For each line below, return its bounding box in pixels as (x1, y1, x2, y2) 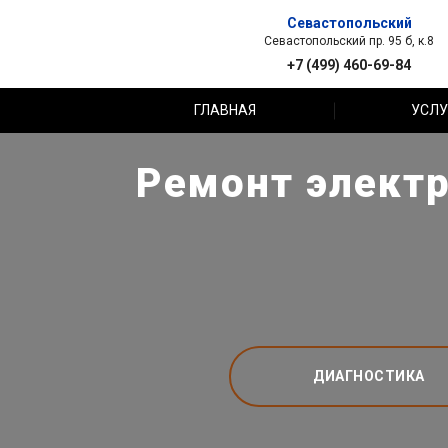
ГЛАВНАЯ (194, 102, 257, 118)
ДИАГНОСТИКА (313, 367, 425, 384)
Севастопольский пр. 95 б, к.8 (264, 33, 434, 48)
